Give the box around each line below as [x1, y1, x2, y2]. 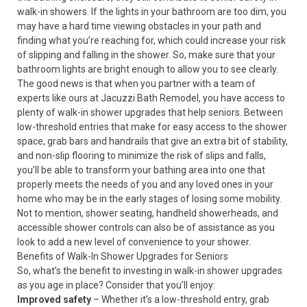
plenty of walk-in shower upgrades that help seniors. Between [17, 107, 283, 118]
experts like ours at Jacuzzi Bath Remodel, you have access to [17, 93, 285, 103]
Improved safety [17, 294, 91, 305]
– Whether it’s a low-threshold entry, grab [91, 294, 269, 305]
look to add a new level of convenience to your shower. [17, 236, 251, 247]
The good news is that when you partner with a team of [17, 78, 256, 89]
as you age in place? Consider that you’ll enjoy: [17, 280, 217, 291]
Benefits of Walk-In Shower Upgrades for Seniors [17, 251, 228, 262]
